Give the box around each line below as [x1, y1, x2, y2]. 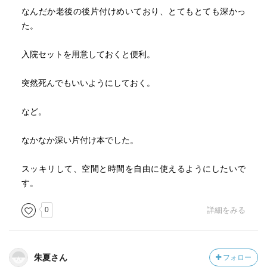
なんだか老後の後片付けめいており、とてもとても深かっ [21, 7, 246, 16]
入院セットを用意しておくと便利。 [21, 49, 155, 59]
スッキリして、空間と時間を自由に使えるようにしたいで [21, 164, 246, 173]
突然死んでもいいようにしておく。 [21, 78, 155, 88]
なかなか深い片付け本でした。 [21, 135, 138, 145]
